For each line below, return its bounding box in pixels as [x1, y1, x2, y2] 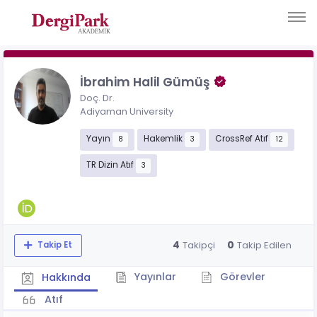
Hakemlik [143, 133, 185, 145]
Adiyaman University [80, 104, 173, 118]
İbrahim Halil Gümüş [80, 73, 213, 91]
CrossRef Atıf [214, 133, 270, 145]
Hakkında [38, 270, 91, 284]
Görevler [217, 269, 265, 284]
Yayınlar [131, 269, 176, 284]
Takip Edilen [236, 238, 292, 253]
